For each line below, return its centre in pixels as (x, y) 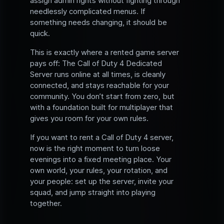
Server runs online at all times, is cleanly (98, 74)
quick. (40, 33)
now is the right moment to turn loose (95, 148)
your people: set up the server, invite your (102, 181)
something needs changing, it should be (98, 22)
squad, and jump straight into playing (93, 192)
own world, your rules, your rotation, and (99, 170)
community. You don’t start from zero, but (102, 96)
